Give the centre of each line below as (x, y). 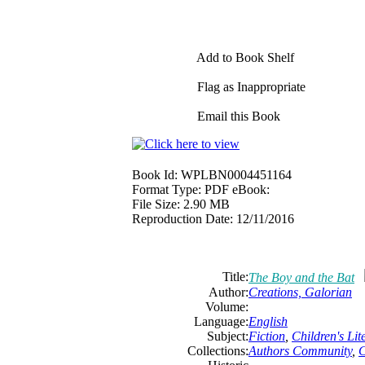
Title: (235, 277)
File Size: (156, 204)
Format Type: (167, 189)
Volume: (227, 307)
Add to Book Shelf (244, 57)
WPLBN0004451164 (236, 175)
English (268, 321)
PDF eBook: (237, 189)
